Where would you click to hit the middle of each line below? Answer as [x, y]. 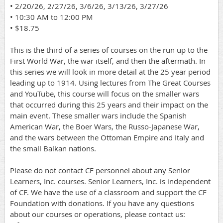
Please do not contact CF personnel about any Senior [100, 170]
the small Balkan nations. [53, 149]
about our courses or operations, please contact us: [98, 214]
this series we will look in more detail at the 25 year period [110, 72]
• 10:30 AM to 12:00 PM [52, 17]
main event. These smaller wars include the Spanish [98, 116]
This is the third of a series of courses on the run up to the [109, 50]
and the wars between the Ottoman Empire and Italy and [107, 138]
